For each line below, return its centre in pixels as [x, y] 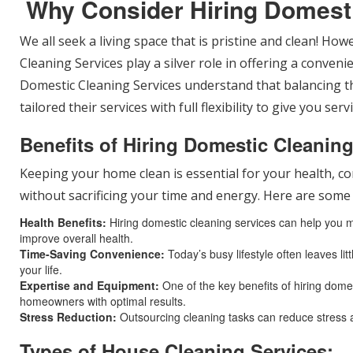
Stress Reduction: [68, 317]
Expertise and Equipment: [89, 285]
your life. [41, 269]
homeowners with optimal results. [103, 301]
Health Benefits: [63, 222]
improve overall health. [76, 238]
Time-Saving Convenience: [92, 254]
